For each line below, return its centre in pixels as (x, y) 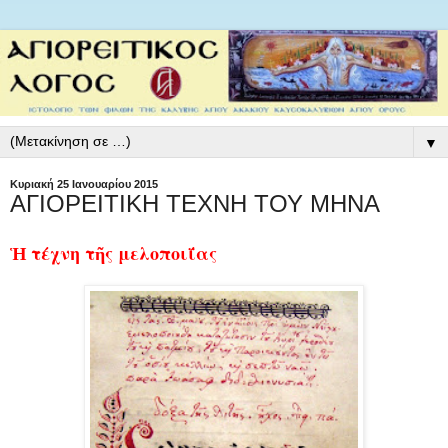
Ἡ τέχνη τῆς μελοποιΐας (113, 252)
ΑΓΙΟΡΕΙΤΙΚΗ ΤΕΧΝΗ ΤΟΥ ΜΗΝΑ (195, 204)
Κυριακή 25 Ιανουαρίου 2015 (84, 184)
